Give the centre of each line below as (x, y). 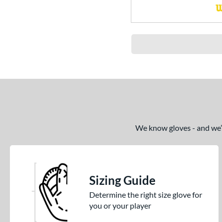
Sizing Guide (122, 180)
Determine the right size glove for (146, 195)
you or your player (120, 206)
